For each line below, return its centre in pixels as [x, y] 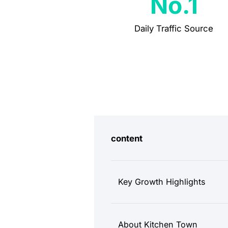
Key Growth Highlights [162, 181]
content [127, 139]
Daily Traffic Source [174, 29]
